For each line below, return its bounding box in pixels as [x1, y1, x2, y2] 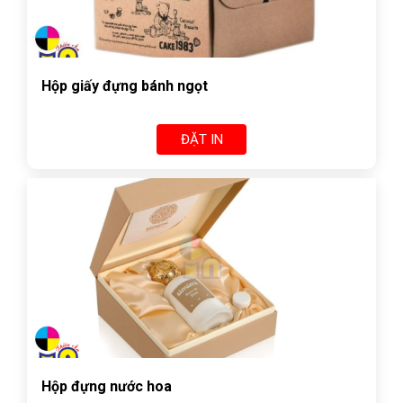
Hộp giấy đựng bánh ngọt [41, 76, 208, 94]
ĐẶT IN [180, 130, 223, 148]
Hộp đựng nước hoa [41, 377, 172, 395]
